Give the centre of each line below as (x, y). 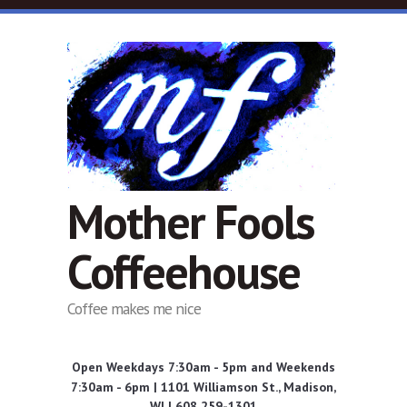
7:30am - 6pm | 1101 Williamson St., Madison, (203, 387)
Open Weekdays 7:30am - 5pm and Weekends (203, 367)
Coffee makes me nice (134, 309)
